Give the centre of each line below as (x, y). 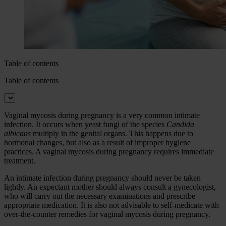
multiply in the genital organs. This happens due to (112, 134)
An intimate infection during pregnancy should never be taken (102, 178)
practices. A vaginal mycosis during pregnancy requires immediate (109, 152)
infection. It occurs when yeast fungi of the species (85, 125)
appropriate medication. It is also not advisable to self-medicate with (111, 205)
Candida (180, 125)
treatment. (20, 161)
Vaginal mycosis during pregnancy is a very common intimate (102, 116)
